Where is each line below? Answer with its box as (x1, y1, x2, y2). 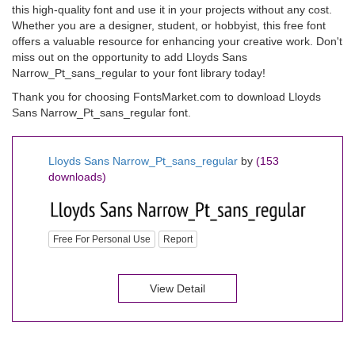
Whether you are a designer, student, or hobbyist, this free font (12, 19, 326, 32)
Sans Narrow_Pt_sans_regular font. (12, 106, 191, 119)
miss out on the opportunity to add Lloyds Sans (12, 51, 247, 63)
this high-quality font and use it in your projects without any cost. (12, 3, 332, 16)
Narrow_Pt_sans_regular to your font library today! (12, 67, 265, 79)
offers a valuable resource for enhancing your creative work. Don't (12, 35, 342, 48)
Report (163, 233, 193, 245)
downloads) (48, 170, 106, 183)
